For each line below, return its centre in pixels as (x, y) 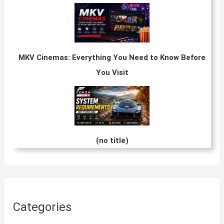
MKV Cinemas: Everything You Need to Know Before (112, 58)
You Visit (112, 73)
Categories (42, 207)
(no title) (112, 141)
